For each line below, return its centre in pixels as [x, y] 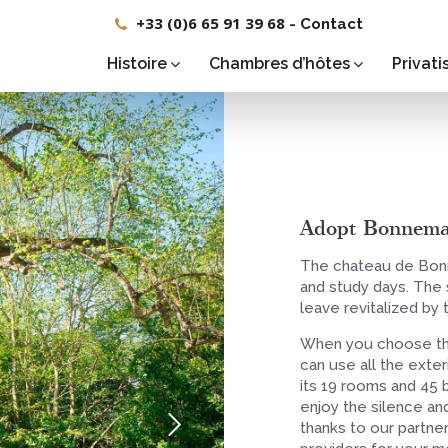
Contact [331, 24]
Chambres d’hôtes [279, 64]
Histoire [136, 64]
